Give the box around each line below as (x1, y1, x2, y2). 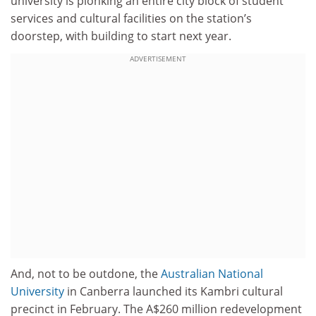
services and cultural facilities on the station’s (11, 10, 252, 26)
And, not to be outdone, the (11, 266, 161, 282)
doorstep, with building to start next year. (11, 28, 231, 44)
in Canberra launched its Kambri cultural (64, 284, 283, 300)
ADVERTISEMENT (130, 54, 186, 64)
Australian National (161, 266, 263, 282)
